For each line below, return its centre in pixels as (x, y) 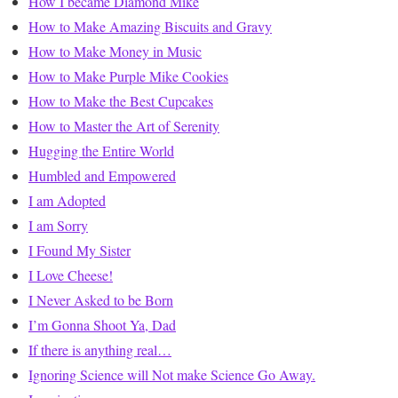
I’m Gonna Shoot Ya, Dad (102, 325)
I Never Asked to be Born (101, 300)
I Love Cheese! (71, 275)
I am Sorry (58, 226)
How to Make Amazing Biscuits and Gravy (150, 27)
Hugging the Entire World (101, 151)
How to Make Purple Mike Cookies (128, 76)
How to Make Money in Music (115, 52)
